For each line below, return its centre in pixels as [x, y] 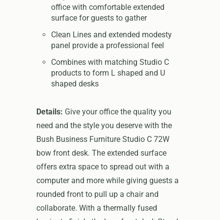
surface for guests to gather [99, 18]
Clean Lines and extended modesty [111, 34]
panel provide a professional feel [108, 45]
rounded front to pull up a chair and [97, 194]
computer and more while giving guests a [108, 180]
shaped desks [75, 83]
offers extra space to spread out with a [103, 166]
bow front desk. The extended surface [101, 153]
